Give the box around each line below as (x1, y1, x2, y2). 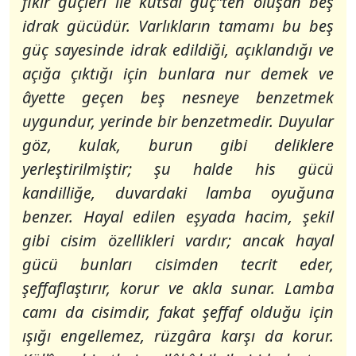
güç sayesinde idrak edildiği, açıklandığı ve (22, 39, 334, 60)
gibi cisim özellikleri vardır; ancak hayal (22, 230, 334, 251)
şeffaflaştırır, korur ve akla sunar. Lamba (22, 277, 334, 299)
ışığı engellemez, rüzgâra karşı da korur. (22, 325, 334, 346)
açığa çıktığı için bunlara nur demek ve (22, 63, 334, 84)
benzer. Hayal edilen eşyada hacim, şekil (22, 206, 334, 227)
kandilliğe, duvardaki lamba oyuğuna (22, 182, 334, 203)
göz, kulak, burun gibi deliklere (22, 134, 334, 156)
